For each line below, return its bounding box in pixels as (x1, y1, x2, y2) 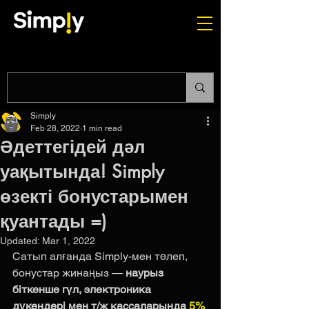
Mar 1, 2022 (42, 235, 95, 246)
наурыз (126, 266, 166, 279)
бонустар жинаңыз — (12, 266, 126, 279)
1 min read (82, 123, 122, 133)
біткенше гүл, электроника (12, 283, 154, 296)
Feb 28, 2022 (30, 123, 80, 133)
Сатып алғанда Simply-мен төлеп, (12, 250, 190, 263)
